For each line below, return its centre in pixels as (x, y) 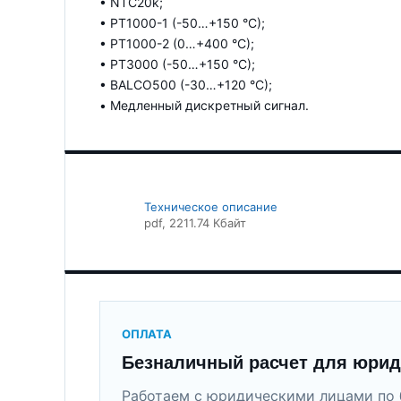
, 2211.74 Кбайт (204, 223)
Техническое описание (211, 207)
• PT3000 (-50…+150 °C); (177, 64)
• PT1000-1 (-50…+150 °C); (182, 23)
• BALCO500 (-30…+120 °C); (186, 85)
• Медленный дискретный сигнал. (204, 105)
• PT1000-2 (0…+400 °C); (177, 43)
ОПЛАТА (147, 334)
